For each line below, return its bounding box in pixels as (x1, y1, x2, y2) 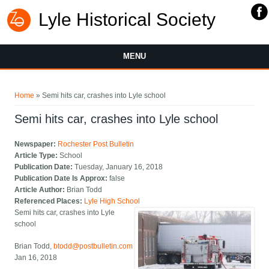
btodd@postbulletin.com (53, 242, 133, 251)
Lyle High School (84, 197, 141, 206)
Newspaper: (14, 140, 58, 149)
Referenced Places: (14, 197, 85, 206)
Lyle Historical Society (38, 10, 216, 29)
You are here (2, 79, 84, 95)
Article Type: (14, 151, 60, 160)
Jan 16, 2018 (14, 253, 58, 262)
